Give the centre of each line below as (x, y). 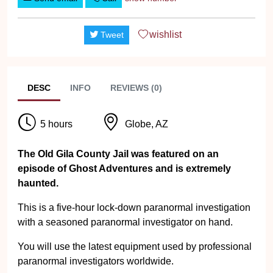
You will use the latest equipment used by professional (135, 246)
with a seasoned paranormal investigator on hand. (125, 222)
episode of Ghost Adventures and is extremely (124, 168)
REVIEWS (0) (136, 88)
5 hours (56, 124)
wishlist (165, 34)
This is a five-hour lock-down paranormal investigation (134, 207)
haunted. (38, 183)
